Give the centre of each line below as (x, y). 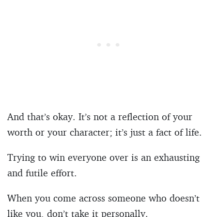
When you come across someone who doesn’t (103, 198)
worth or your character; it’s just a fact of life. (105, 132)
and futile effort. (42, 172)
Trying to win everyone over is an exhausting (103, 157)
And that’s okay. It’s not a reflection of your (100, 116)
